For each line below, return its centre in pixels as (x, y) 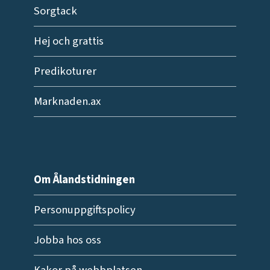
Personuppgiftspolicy (84, 209)
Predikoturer (65, 71)
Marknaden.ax (67, 102)
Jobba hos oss (67, 240)
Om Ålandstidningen (84, 179)
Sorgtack (55, 11)
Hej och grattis (68, 41)
